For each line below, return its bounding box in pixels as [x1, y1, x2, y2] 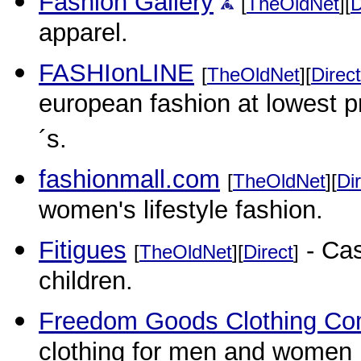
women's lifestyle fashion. [39, 196, 323, 230]
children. [39, 267, 133, 301]
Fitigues [39, 236, 127, 264]
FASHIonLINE [39, 59, 194, 87]
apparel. [39, 19, 128, 52]
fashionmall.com [39, 165, 220, 193]
